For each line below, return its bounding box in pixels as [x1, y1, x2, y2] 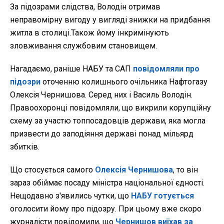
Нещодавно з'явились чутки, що [10, 191, 131, 201]
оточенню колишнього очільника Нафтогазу [40, 77, 207, 87]
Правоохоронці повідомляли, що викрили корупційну [10, 103, 211, 113]
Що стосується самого [10, 165, 95, 175]
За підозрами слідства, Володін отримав [10, 2, 160, 12]
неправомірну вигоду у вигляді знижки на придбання [10, 15, 210, 25]
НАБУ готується [131, 191, 194, 201]
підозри [10, 77, 40, 87]
